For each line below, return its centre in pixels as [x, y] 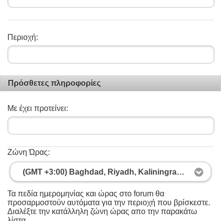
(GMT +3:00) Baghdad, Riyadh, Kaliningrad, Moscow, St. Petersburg [181, 172]
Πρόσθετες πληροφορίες [54, 83]
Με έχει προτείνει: [38, 109]
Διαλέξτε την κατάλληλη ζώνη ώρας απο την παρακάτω [102, 212]
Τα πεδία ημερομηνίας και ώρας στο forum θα [86, 194]
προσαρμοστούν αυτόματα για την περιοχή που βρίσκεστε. [109, 203]
